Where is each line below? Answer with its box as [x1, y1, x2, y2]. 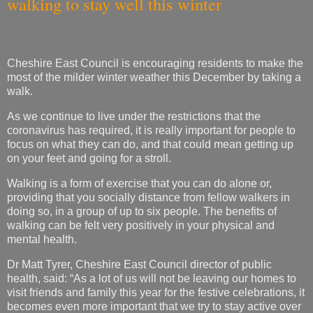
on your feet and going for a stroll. [7, 152, 171, 164]
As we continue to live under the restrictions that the [7, 110, 261, 122]
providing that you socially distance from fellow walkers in [7, 191, 290, 203]
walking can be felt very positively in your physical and [7, 219, 275, 231]
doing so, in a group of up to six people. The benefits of [7, 205, 277, 217]
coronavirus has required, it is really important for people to [7, 124, 296, 136]
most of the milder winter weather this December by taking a [7, 71, 301, 84]
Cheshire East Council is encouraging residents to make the [7, 57, 303, 70]
